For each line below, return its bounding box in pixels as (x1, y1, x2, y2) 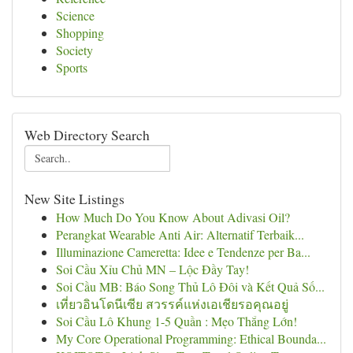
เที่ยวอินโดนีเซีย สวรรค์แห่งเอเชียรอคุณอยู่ (56, 295, 288, 312)
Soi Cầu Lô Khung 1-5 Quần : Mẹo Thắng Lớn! (56, 313, 297, 329)
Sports (56, 59, 87, 76)
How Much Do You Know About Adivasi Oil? (56, 209, 290, 225)
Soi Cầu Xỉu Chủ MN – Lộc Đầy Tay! (56, 261, 249, 277)
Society (56, 42, 93, 58)
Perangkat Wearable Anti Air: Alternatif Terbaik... (56, 226, 304, 243)
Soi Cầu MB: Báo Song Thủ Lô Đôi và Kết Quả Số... (56, 278, 325, 295)
